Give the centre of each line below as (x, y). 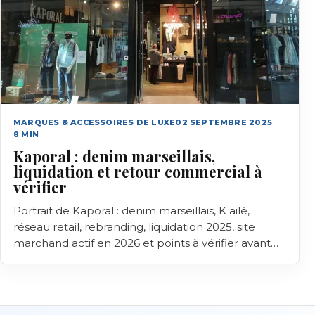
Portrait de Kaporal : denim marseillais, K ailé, (131, 211)
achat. (30, 259)
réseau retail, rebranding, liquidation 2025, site (134, 227)
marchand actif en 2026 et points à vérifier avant (142, 243)
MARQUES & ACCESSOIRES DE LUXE (95, 122)
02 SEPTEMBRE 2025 (224, 122)
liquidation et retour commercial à (138, 172)
